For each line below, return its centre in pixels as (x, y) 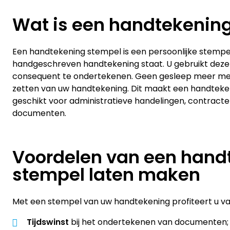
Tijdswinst (48, 222)
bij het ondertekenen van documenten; (149, 222)
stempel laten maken (106, 175)
